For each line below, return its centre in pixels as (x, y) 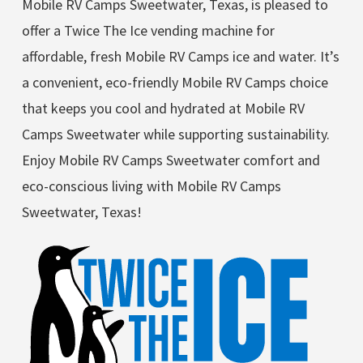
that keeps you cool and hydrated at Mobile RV (163, 108)
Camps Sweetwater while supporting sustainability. (175, 134)
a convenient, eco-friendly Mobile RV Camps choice (175, 82)
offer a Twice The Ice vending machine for (148, 30)
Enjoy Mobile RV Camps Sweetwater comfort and (171, 160)
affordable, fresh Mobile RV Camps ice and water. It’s (180, 56)
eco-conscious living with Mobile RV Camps (151, 186)
